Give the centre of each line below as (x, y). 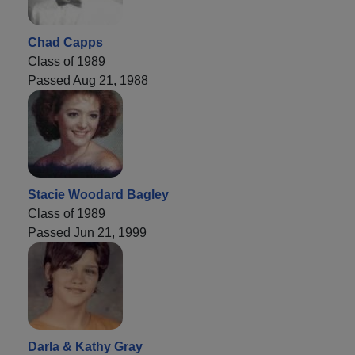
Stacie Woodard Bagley (98, 195)
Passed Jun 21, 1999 (87, 233)
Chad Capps (65, 43)
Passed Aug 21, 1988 (88, 81)
